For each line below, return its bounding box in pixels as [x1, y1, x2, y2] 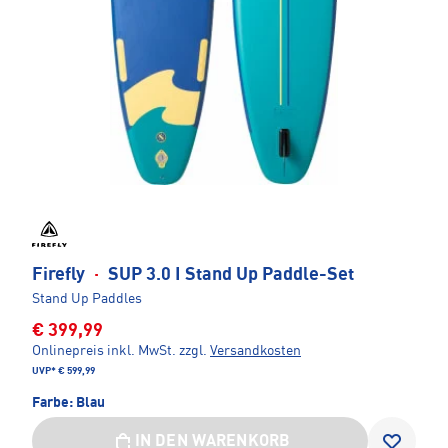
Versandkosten [210, 344, 301, 359]
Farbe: [32, 396, 76, 411]
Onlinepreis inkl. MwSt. [32, 344, 176, 359]
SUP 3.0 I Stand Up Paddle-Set [104, 266, 354, 285]
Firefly [32, 266, 89, 285]
